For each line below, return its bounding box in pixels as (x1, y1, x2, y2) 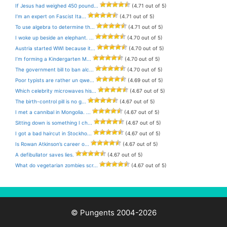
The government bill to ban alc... (15, 66, 94, 72)
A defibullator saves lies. (15, 152, 74, 158)
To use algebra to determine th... (15, 24, 95, 30)
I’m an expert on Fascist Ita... (15, 13, 86, 19)
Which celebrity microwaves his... (15, 88, 96, 94)
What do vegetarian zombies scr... (15, 162, 98, 168)
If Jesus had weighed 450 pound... (15, 3, 98, 9)
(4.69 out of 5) (126, 77, 163, 83)
